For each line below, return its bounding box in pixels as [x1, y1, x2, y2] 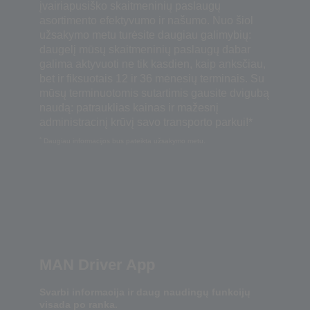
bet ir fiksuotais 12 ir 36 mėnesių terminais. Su [39, 73, 264, 85]
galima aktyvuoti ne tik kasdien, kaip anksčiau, [39, 58, 266, 71]
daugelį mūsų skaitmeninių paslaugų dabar [39, 44, 250, 56]
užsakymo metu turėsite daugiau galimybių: [39, 29, 251, 42]
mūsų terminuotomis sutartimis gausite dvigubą [39, 87, 269, 100]
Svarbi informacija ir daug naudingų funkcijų [39, 286, 250, 298]
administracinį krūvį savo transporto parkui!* [39, 116, 253, 129]
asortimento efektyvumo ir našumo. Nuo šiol [39, 15, 253, 27]
